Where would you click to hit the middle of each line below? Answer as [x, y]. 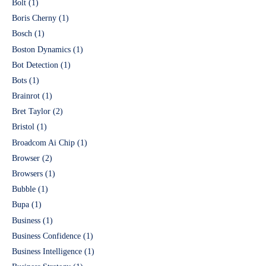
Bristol [23, 127]
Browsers [27, 174]
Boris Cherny [34, 18]
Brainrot [26, 96]
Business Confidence [46, 236]
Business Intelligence [47, 251]
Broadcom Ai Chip [43, 142]
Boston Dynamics [41, 49]
